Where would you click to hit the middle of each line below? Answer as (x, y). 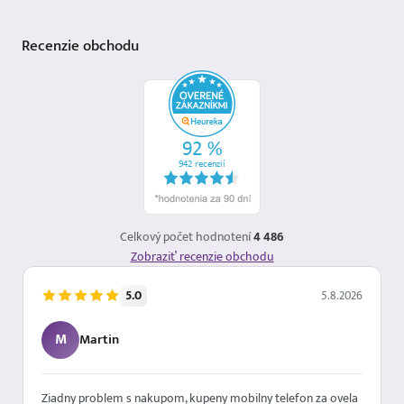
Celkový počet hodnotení (187, 237)
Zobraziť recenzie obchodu (202, 256)
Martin (99, 339)
